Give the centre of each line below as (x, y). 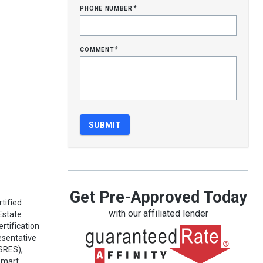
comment (98, 49)
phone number (107, 8)
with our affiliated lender (158, 213)
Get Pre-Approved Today (158, 197)
